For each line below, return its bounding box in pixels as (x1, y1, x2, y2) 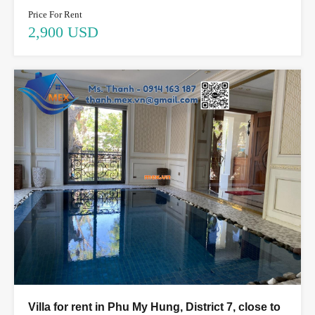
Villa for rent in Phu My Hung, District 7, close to (28, 300, 281, 313)
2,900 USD (28, 23, 98, 41)
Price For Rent (28, 9, 82, 20)
